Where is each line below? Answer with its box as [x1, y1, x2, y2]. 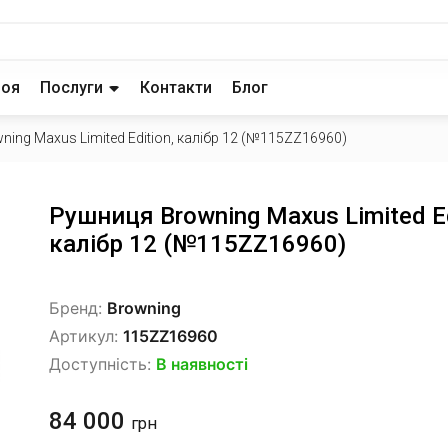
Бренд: [49, 298, 107, 318]
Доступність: [49, 354, 156, 374]
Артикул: [49, 326, 123, 346]
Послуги [40, 78, 103, 97]
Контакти [140, 78, 212, 97]
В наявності [156, 354, 248, 374]
